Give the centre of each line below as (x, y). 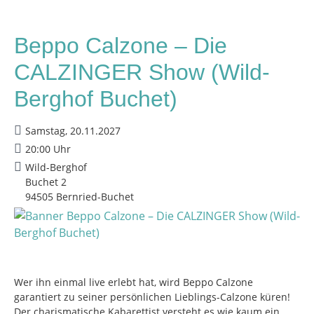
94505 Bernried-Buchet (80, 197)
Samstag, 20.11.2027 (73, 131)
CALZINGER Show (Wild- (142, 72)
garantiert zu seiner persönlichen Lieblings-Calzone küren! (152, 297)
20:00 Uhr (48, 149)
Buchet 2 (46, 182)
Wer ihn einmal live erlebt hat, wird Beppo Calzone (134, 282)
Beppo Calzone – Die (121, 46)
